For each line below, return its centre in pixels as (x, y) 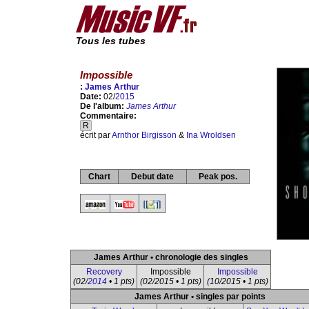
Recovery (104, 272)
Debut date (152, 177)
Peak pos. (218, 177)
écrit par (96, 136)
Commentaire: (108, 116)
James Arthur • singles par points (200, 297)
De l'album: (103, 107)
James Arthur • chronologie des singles (171, 257)
